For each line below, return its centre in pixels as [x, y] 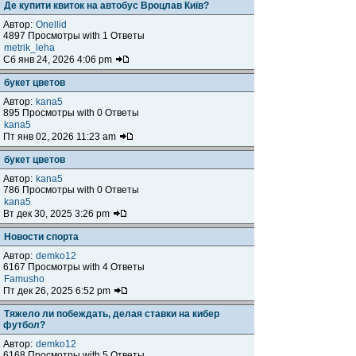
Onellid [51, 25]
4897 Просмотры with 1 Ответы [74, 36]
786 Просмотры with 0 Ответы [71, 190]
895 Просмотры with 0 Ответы [71, 113]
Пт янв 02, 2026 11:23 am [61, 137]
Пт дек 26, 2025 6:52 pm [58, 291]
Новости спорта [41, 237]
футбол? [24, 325]
